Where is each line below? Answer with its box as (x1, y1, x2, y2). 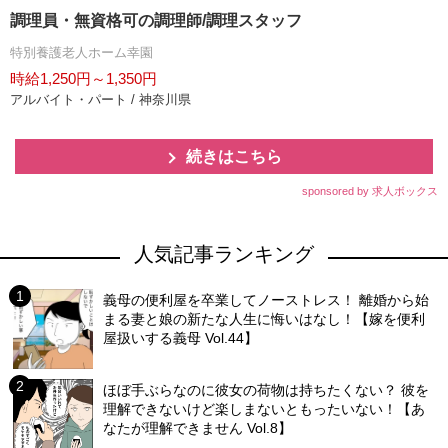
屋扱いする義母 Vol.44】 (103, 330, 259, 346)
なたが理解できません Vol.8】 (103, 420, 293, 436)
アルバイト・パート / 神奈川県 (10, 92, 191, 107)
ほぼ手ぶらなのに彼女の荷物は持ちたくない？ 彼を (103, 382, 430, 398)
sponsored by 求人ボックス (302, 185, 438, 197)
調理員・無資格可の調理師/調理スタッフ (10, 12, 302, 29)
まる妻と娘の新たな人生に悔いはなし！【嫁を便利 (103, 311, 426, 327)
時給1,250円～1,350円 (10, 70, 157, 87)
